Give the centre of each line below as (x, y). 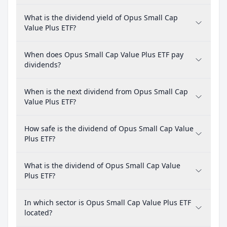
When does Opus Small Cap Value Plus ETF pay (104, 54)
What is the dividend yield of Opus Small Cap (101, 17)
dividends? (43, 64)
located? (38, 212)
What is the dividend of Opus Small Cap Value (102, 165)
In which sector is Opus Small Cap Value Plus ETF (108, 202)
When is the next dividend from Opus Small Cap (106, 91)
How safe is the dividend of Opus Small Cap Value (109, 128)
